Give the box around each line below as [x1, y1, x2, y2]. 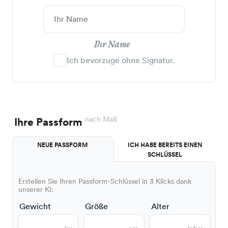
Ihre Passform [14, 116, 85, 129]
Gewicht [19, 202, 51, 212]
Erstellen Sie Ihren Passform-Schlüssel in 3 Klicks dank [18, 177, 191, 186]
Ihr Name [94, 40, 130, 50]
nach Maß [85, 115, 117, 124]
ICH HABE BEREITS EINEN [128, 141, 202, 149]
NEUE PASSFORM [37, 141, 89, 149]
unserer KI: [18, 185, 53, 194]
